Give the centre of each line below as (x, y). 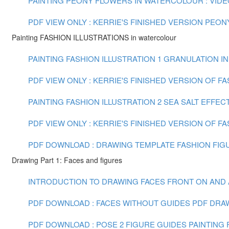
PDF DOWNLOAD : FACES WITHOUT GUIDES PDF (118, 203)
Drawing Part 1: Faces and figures (67, 160)
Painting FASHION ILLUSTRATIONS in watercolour (94, 37)
